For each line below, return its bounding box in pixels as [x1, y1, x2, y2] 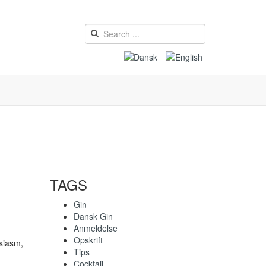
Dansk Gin [73, 210, 113, 223]
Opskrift [73, 234, 103, 246]
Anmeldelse [73, 222, 118, 235]
